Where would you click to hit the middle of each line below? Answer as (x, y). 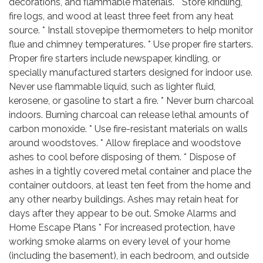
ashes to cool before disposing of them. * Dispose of (122, 157)
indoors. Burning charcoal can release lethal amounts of (129, 115)
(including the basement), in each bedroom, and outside (129, 256)
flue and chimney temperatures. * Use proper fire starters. (131, 44)
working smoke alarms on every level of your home (119, 242)
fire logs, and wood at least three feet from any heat (121, 16)
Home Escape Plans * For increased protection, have (122, 227)
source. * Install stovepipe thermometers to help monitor (131, 30)
